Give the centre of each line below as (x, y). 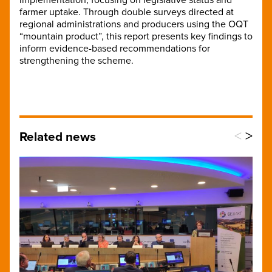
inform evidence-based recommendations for (115, 48)
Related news (58, 137)
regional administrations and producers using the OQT (134, 24)
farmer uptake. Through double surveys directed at (127, 12)
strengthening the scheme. (78, 60)
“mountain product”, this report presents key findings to (136, 36)
